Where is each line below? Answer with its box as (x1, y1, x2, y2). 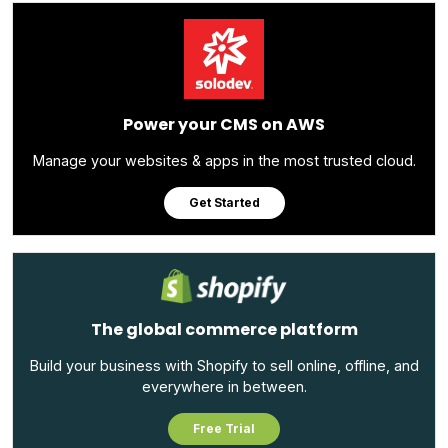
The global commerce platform (90, 318, 358, 342)
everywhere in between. (141, 378, 307, 396)
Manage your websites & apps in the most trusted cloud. (32, 151, 416, 169)
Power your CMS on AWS (123, 112, 325, 136)
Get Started (188, 194, 260, 210)
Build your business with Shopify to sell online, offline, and (29, 357, 419, 375)
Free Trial (193, 421, 255, 437)
